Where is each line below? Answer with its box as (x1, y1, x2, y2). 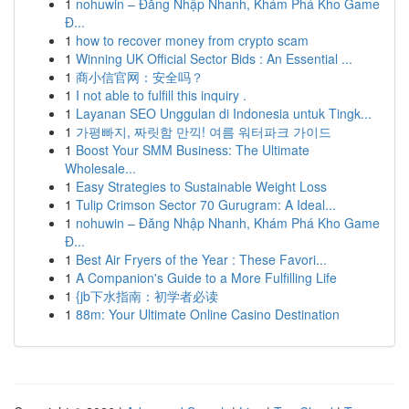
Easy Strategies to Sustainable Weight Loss (76, 177, 327, 195)
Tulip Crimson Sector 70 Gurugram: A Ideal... (76, 195, 336, 214)
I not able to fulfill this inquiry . (76, 86, 246, 104)
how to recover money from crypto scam (76, 31, 309, 49)
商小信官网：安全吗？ (76, 68, 204, 86)
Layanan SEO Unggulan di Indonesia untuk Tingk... (76, 104, 372, 122)
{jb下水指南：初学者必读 (76, 287, 218, 305)
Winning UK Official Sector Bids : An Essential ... (76, 49, 352, 68)
